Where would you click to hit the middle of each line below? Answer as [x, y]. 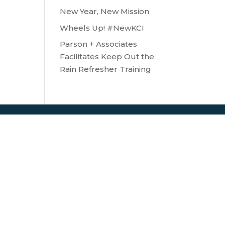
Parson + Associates [99, 44]
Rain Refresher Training [106, 69]
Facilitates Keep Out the [107, 57]
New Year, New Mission [105, 11]
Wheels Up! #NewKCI [102, 28]
